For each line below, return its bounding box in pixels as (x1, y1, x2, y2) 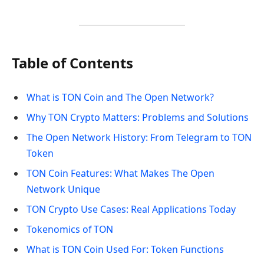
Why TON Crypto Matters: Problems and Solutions (27, 111, 249, 124)
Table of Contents (12, 52, 133, 72)
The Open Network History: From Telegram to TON (27, 131, 252, 144)
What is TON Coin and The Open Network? (27, 91, 214, 104)
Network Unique (27, 183, 100, 196)
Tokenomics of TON (27, 223, 113, 236)
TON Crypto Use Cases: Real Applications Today (27, 203, 236, 216)
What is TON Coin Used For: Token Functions (27, 243, 224, 256)
